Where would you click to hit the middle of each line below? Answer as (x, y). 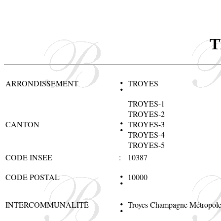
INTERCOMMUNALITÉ (47, 204)
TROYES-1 (146, 103)
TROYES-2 (146, 113)
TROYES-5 (146, 145)
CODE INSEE (29, 157)
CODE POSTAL (33, 177)
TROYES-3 (146, 124)
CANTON (22, 124)
